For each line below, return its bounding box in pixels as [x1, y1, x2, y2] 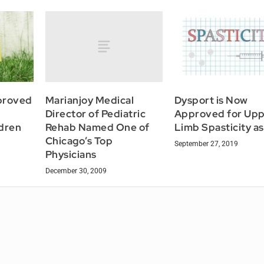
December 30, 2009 [45, 166, 107, 175]
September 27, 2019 [174, 139, 238, 148]
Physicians [45, 147, 97, 161]
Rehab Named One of [45, 120, 150, 134]
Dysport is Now [174, 93, 248, 107]
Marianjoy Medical [45, 93, 134, 107]
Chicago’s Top [45, 134, 113, 147]
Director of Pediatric [45, 107, 146, 120]
